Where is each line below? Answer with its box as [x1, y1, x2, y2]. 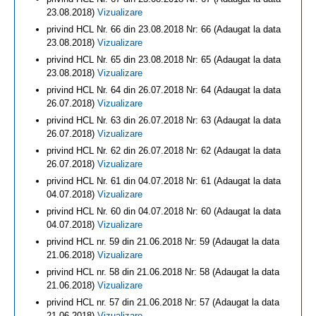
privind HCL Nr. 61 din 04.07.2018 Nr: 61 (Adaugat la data [47, 176, 281, 186]
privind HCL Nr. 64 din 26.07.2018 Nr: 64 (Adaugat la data [47, 85, 281, 95]
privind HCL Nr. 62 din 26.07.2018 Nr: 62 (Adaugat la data [47, 145, 281, 156]
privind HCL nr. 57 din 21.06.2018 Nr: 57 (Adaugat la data [47, 297, 279, 308]
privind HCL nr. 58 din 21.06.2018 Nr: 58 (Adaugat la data [47, 267, 279, 277]
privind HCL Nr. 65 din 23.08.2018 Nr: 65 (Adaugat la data [47, 54, 281, 65]
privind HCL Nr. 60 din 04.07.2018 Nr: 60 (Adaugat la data [47, 206, 281, 217]
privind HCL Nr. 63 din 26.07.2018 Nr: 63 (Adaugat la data [47, 115, 281, 126]
